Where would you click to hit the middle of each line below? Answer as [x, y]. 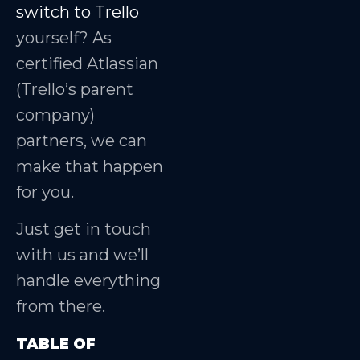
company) [55, 115]
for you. [45, 192]
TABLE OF [56, 344]
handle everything [88, 281]
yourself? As [64, 37]
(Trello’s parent [75, 89]
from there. [61, 307]
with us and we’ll [82, 255]
